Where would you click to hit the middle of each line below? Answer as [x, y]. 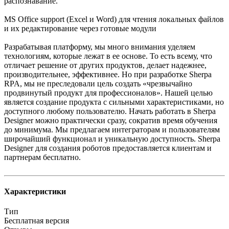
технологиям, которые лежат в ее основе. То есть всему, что [108, 56]
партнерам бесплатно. [42, 157]
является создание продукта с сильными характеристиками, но [114, 102]
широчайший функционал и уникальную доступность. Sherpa [112, 139]
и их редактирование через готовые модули [80, 28]
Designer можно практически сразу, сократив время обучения [111, 120]
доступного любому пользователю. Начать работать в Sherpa [110, 111]
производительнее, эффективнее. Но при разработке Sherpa [108, 74]
